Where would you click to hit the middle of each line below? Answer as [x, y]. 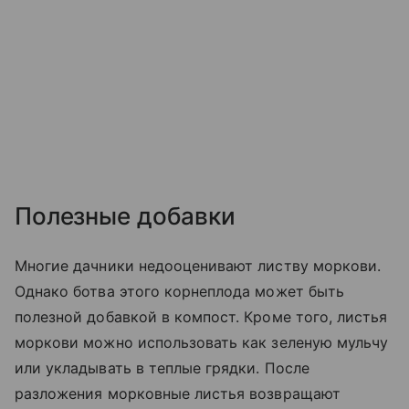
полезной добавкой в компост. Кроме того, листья [201, 316]
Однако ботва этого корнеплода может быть [179, 291]
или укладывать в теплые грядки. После [162, 367]
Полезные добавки [125, 215]
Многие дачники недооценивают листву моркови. [198, 265]
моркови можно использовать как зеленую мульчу [202, 342]
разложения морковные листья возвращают [178, 393]
